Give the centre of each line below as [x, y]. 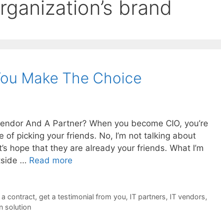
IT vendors [187, 196]
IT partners [147, 196]
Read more [51, 160]
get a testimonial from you [82, 196]
